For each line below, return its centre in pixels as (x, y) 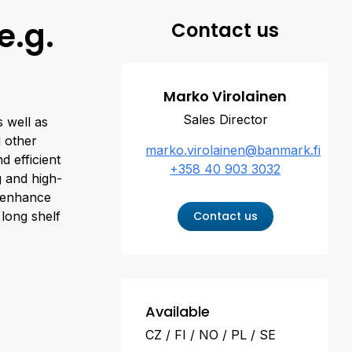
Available (178, 312)
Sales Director (225, 119)
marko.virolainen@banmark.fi (233, 150)
